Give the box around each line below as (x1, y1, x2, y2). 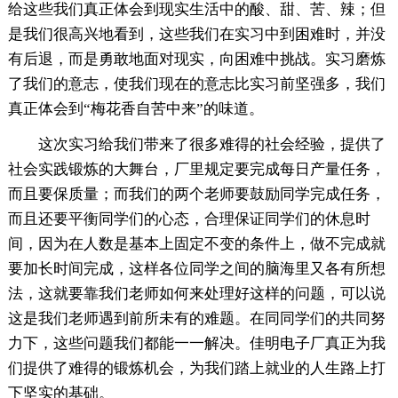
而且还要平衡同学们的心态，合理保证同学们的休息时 (7, 211, 370, 228)
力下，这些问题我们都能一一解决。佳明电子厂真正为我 (7, 335, 386, 353)
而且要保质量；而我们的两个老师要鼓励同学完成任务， (7, 186, 386, 203)
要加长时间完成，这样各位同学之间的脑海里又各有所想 (7, 260, 386, 278)
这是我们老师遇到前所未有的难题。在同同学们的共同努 (7, 310, 386, 328)
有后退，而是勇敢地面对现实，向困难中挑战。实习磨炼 (7, 51, 386, 68)
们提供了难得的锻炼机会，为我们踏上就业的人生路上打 (7, 360, 386, 378)
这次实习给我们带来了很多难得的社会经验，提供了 (37, 136, 386, 154)
